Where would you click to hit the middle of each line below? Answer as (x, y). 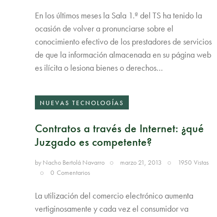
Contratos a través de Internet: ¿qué (119, 128)
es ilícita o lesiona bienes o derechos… (99, 67)
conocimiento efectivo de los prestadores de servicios (123, 41)
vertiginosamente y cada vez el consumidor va (112, 209)
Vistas (201, 162)
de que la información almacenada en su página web (123, 54)
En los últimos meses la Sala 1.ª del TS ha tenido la (118, 15)
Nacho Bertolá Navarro (74, 162)
